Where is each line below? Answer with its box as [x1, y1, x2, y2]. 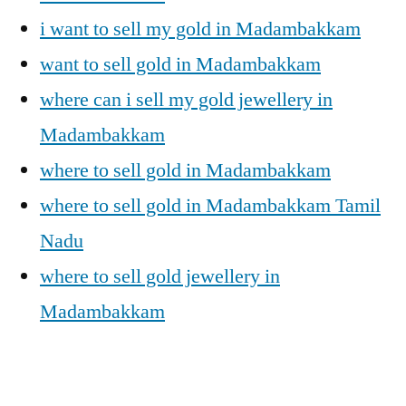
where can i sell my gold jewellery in [40, 87, 333, 112]
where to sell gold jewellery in [40, 264, 280, 289]
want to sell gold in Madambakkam [40, 52, 321, 77]
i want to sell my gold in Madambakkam [40, 16, 361, 42]
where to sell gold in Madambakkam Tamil [40, 193, 381, 218]
